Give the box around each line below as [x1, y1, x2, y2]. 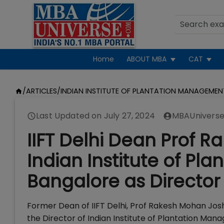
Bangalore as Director [27, 169, 220, 193]
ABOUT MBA [126, 54, 167, 64]
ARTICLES [25, 86, 57, 96]
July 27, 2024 [103, 110, 155, 121]
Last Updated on [36, 110, 104, 121]
